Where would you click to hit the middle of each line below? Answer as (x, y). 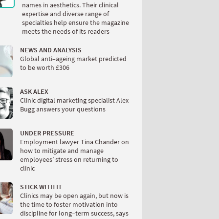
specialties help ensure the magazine (76, 23)
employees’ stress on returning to (69, 160)
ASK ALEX (34, 92)
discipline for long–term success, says (74, 213)
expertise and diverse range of (66, 14)
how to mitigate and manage (62, 151)
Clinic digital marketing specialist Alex (74, 100)
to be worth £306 (45, 68)
